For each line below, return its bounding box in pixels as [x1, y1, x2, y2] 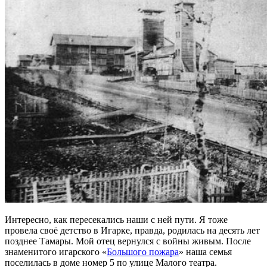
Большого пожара [107, 247, 179, 257]
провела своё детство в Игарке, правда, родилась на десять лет [5, 225, 260, 236]
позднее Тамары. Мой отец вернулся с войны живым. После [5, 236, 251, 247]
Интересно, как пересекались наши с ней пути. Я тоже [5, 215, 228, 225]
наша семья [184, 247, 232, 257]
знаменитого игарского [5, 247, 102, 257]
